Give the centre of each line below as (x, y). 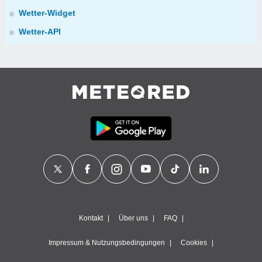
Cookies (194, 243)
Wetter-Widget (47, 13)
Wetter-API (40, 32)
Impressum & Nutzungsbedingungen (107, 243)
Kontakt (91, 218)
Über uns (133, 218)
